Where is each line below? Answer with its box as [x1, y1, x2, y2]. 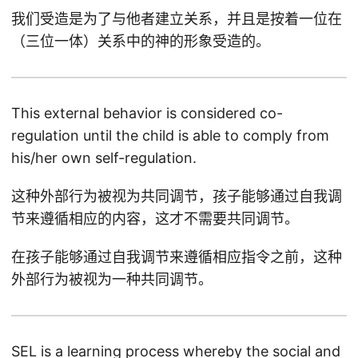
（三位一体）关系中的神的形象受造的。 [11, 33, 270, 50]
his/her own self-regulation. [11, 149, 197, 166]
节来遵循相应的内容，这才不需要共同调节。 [11, 210, 299, 227]
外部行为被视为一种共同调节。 [11, 271, 213, 288]
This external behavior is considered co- [11, 105, 283, 121]
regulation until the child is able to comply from [11, 127, 329, 144]
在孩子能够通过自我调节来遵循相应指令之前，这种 [11, 249, 342, 265]
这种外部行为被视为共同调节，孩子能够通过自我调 [11, 188, 342, 205]
